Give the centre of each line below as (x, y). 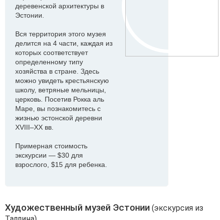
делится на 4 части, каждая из (64, 43)
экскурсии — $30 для (49, 155)
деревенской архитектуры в (60, 6)
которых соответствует (52, 53)
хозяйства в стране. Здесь (57, 71)
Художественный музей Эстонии (77, 207)
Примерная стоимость (51, 146)
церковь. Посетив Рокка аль (60, 99)
